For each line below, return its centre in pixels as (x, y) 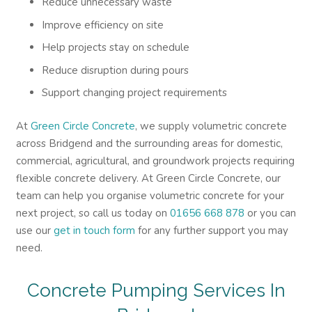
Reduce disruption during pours (115, 70)
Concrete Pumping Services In (156, 290)
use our (34, 230)
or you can (270, 213)
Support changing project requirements (134, 93)
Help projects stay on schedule (116, 47)
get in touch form (94, 230)
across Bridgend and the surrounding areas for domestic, (149, 143)
